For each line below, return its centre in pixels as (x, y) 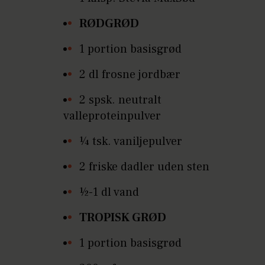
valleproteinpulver (112, 116)
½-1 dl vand (109, 192)
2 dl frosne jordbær (130, 74)
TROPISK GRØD (123, 217)
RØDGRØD (109, 23)
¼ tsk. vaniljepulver (131, 141)
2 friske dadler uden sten (145, 167)
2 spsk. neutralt (121, 100)
